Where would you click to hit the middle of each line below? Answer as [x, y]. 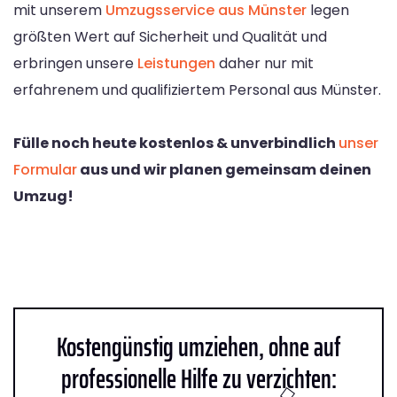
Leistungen [176, 63]
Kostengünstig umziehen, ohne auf [198, 346]
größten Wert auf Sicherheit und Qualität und [170, 36]
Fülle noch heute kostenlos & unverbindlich [176, 143]
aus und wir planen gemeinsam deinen [224, 169]
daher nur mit [265, 63]
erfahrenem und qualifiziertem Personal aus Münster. [197, 90]
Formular [45, 169]
